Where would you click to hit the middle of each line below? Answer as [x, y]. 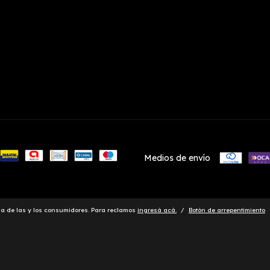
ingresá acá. [157, 210]
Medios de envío [177, 158]
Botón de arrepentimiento [227, 210]
